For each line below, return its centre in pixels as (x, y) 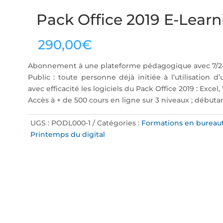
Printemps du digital (67, 134)
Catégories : (119, 123)
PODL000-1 (71, 123)
